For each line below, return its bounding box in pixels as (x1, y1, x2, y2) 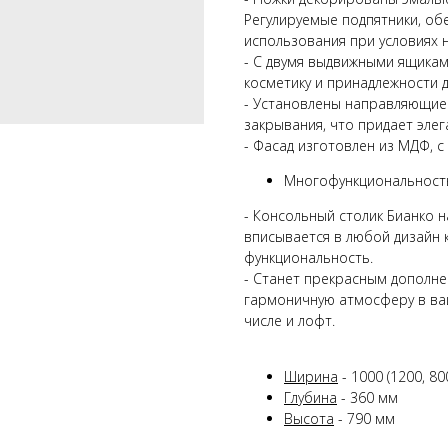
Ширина (284, 366, 338, 386)
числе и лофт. (244, 310, 335, 330)
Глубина (284, 387, 337, 407)
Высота (284, 408, 334, 428)
